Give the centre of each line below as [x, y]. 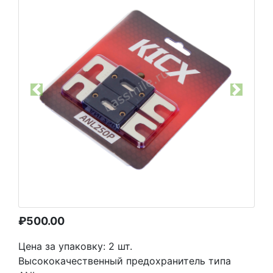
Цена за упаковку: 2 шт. [75, 246]
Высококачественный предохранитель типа [125, 261]
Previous [55, 96]
